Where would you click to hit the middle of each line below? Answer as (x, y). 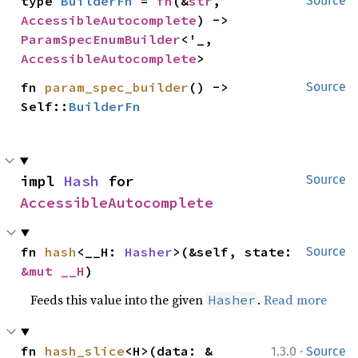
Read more (296, 300)
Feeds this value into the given (119, 300)
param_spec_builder (117, 87)
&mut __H (53, 271)
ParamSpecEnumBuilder (101, 39)
